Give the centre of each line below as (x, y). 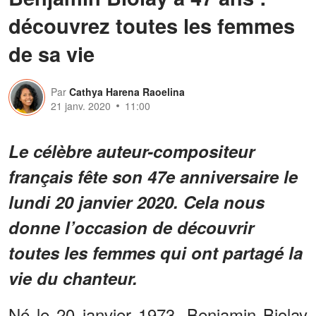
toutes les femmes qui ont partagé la (156, 252)
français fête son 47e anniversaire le (153, 176)
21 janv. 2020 (81, 105)
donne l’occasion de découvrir (131, 227)
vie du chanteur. (73, 278)
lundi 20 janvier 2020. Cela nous (136, 201)
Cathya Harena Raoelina (127, 91)
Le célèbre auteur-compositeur (132, 151)
